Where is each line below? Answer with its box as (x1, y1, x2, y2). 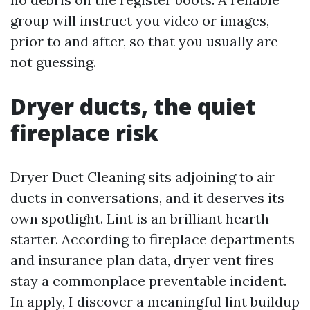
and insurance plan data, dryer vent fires (10, 251, 274, 268)
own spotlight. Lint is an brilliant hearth (10, 210, 269, 227)
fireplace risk (10, 118, 158, 147)
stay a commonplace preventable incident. (10, 272, 286, 289)
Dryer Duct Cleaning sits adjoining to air (10, 168, 275, 185)
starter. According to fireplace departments (10, 230, 295, 248)
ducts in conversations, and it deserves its (10, 189, 284, 206)
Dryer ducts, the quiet (10, 91, 256, 121)
